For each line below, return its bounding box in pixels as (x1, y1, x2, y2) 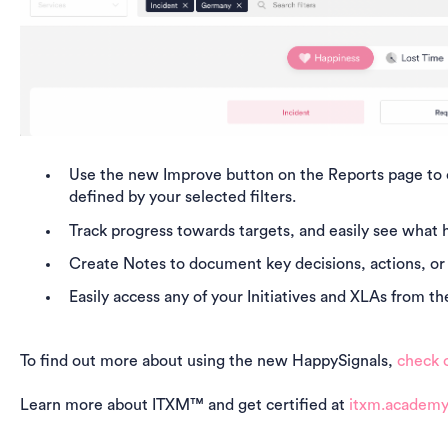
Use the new (68, 167, 159, 184)
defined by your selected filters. (68, 189, 296, 206)
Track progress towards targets (68, 222, 290, 239)
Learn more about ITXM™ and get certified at (19, 397, 349, 414)
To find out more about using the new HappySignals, (19, 353, 397, 370)
